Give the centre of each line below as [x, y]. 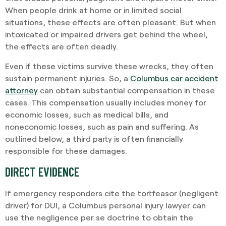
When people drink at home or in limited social [93, 10]
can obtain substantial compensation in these [126, 90]
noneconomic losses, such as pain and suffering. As [102, 126]
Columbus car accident [174, 78]
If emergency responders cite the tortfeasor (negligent [112, 193]
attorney [21, 90]
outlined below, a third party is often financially [94, 138]
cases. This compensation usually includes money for [106, 102]
